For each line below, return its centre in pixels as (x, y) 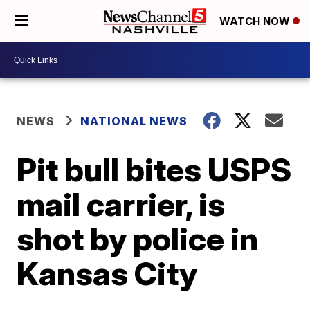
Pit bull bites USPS (154, 170)
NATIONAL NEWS (134, 121)
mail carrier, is (121, 204)
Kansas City (107, 273)
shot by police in (138, 239)
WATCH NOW (256, 21)
